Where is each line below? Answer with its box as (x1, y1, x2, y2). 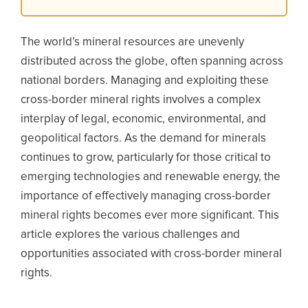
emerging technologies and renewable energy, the (21, 171, 280, 183)
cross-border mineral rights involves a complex (21, 94, 261, 106)
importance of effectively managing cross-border (21, 190, 271, 202)
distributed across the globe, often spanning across (21, 56, 283, 67)
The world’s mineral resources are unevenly (21, 36, 244, 48)
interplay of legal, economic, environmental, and (21, 113, 266, 125)
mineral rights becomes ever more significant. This (21, 210, 279, 221)
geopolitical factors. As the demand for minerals (21, 133, 266, 144)
